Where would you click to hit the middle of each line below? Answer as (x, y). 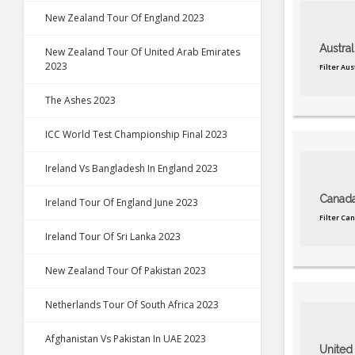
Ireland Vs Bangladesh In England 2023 (132, 169)
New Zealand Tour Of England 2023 (125, 18)
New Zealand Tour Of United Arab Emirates (143, 52)
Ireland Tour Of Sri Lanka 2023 (113, 237)
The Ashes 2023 (80, 101)
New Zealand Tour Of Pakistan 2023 (126, 271)
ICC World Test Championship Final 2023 (136, 135)
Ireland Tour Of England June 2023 (122, 203)
